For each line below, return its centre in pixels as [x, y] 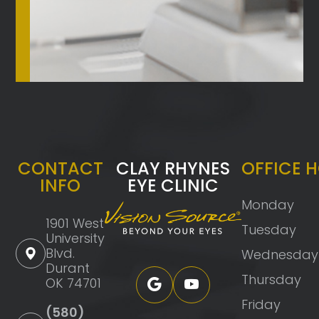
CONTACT [60, 169]
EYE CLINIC [173, 186]
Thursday [272, 280]
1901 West [75, 224]
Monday [268, 205]
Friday [261, 305]
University [75, 239]
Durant [68, 268]
